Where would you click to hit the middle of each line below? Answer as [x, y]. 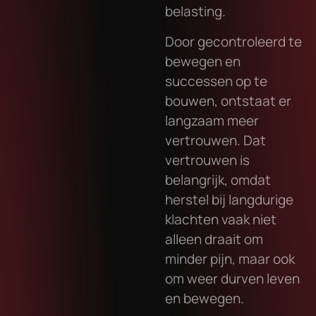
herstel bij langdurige [229, 199]
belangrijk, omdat [218, 180]
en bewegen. [205, 298]
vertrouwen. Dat [215, 140]
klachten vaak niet [221, 219]
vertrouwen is [207, 160]
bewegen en [203, 61]
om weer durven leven [232, 278]
